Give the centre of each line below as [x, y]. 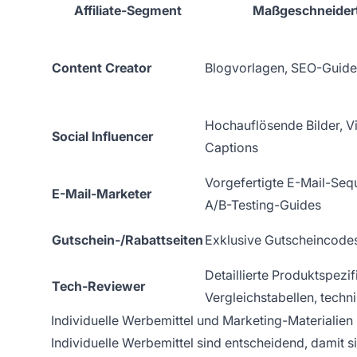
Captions [231, 148]
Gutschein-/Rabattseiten [127, 240]
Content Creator [102, 68]
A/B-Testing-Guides [263, 205]
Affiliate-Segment [127, 11]
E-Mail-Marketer [102, 194]
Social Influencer [102, 137]
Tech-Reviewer [98, 286]
